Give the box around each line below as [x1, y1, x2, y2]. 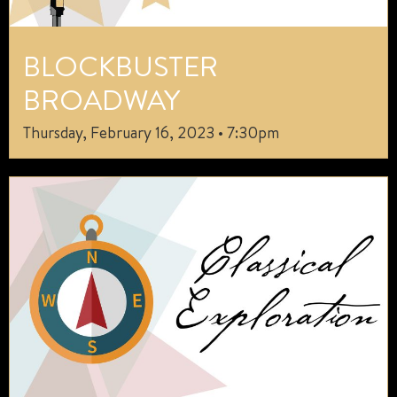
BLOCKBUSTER [23, 45, 218, 85]
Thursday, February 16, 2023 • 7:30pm [23, 121, 279, 144]
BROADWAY [23, 79, 180, 119]
